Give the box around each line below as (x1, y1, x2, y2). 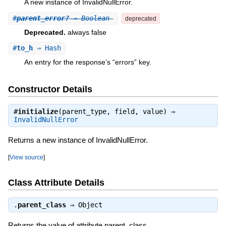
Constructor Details (8, 84, 92, 94)
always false (67, 28, 106, 36)
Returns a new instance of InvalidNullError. (8, 136, 148, 145)
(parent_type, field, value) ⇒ (58, 107, 175, 116)
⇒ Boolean (69, 14, 114, 22)
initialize (17, 107, 58, 116)
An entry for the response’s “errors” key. (24, 58, 151, 67)
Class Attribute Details (8, 177, 104, 188)
